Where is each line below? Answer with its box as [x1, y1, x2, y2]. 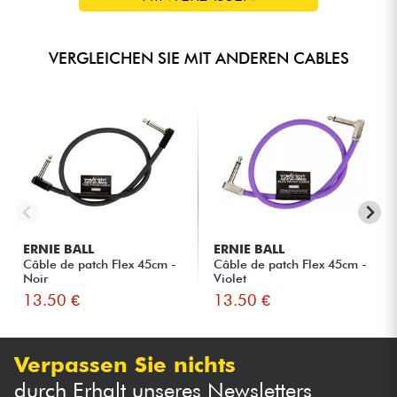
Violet [214, 270, 247, 285]
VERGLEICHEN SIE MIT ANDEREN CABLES [48, 48, 349, 67]
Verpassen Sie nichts [14, 352, 236, 378]
